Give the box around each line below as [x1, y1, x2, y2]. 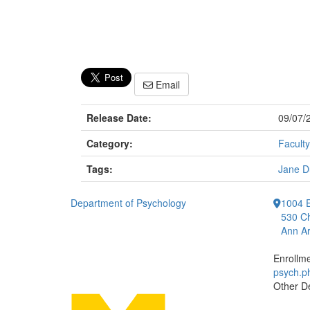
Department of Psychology [71, 196, 186, 210]
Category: [86, 136, 133, 151]
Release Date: [86, 111, 152, 125]
